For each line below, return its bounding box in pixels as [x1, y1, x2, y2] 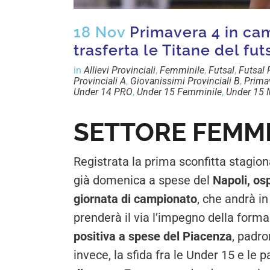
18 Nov [74, 23, 125, 42]
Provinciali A [74, 75, 126, 87]
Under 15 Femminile [137, 86, 222, 98]
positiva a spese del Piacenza [74, 229, 232, 244]
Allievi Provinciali [84, 64, 155, 77]
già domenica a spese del [74, 173, 213, 188]
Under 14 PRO [74, 86, 133, 98]
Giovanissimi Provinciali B [130, 75, 240, 87]
